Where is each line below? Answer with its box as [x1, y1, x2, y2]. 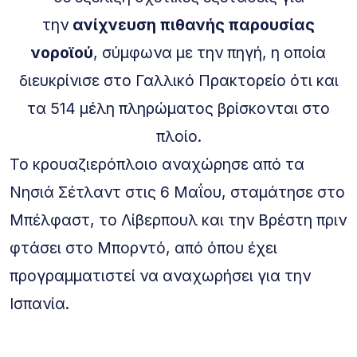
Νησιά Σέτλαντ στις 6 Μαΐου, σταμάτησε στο [10, 182, 345, 202]
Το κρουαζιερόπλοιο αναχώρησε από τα [10, 154, 304, 174]
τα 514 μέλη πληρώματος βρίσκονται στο [27, 98, 330, 118]
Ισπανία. [10, 293, 69, 313]
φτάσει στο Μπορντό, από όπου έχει [10, 237, 277, 257]
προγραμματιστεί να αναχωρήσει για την [10, 265, 311, 285]
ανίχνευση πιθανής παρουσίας [73, 14, 315, 34]
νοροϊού [31, 42, 93, 62]
